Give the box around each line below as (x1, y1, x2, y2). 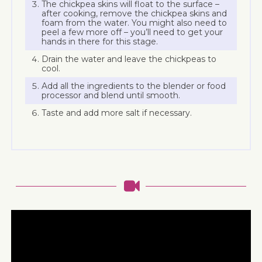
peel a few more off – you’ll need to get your (42, 27, 223, 38)
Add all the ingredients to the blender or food (42, 81, 226, 92)
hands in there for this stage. (42, 36, 158, 47)
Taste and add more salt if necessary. (42, 108, 192, 119)
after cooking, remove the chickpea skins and (42, 8, 227, 19)
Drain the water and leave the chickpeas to (42, 54, 217, 65)
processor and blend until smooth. (42, 90, 181, 101)
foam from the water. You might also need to (42, 18, 227, 29)
